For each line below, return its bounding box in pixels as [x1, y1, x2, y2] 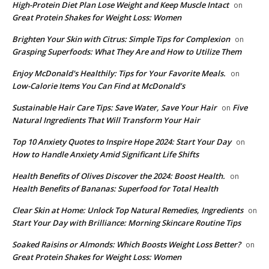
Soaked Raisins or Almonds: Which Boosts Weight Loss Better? [12, 238, 241, 250]
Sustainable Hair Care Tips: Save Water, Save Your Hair [12, 101, 217, 113]
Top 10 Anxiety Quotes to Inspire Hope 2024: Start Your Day [12, 136, 231, 147]
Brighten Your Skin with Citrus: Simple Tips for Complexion [12, 33, 230, 44]
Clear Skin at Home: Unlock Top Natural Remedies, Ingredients [12, 204, 243, 216]
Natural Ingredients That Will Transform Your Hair [12, 114, 200, 125]
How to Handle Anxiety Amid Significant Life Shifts [12, 148, 199, 160]
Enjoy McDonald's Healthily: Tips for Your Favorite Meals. [12, 67, 226, 79]
